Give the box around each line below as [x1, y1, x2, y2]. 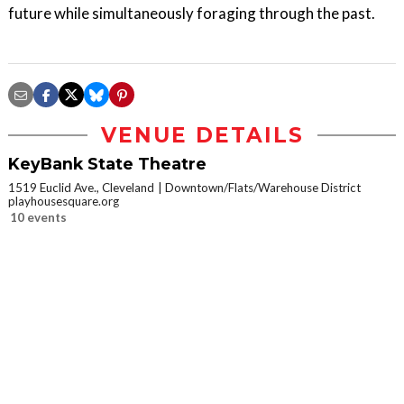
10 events [10, 210, 67, 225]
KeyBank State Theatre [8, 154, 207, 173]
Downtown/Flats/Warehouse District [165, 180, 361, 195]
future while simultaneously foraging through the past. [8, 4, 375, 23]
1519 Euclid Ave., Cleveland [8, 180, 154, 195]
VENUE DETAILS [100, 123, 304, 148]
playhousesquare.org [8, 194, 119, 208]
